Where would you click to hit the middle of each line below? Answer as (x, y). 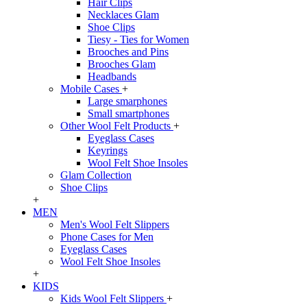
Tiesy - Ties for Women (138, 40)
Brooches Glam (122, 64)
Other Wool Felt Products (117, 126)
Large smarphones (127, 101)
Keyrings (108, 151)
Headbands (112, 77)
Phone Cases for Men (107, 237)
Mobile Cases (91, 89)
